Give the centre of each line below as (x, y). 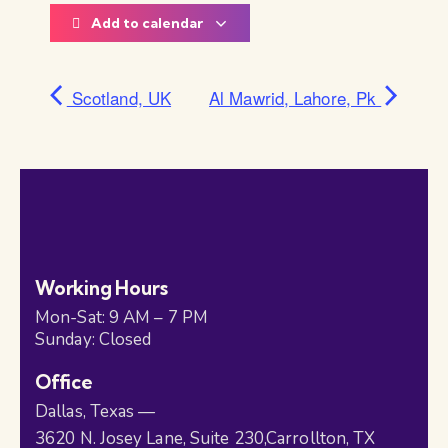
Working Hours (101, 288)
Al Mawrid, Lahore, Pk (295, 98)
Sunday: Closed (93, 340)
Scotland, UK (119, 98)
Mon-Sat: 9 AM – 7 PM (121, 318)
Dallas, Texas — (95, 412)
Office (64, 382)
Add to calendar (148, 23)
